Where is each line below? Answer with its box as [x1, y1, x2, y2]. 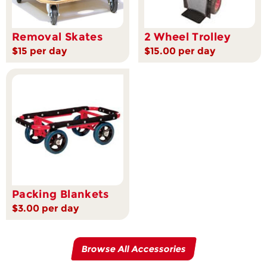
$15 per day [12, 45, 67, 57]
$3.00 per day [12, 203, 79, 215]
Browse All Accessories [80, 243, 187, 255]
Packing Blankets [12, 188, 109, 201]
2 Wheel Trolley [144, 30, 231, 44]
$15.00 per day [144, 45, 215, 57]
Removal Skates [12, 30, 103, 44]
